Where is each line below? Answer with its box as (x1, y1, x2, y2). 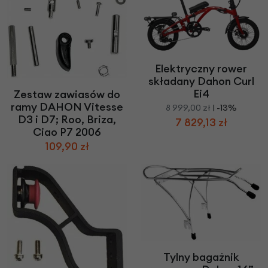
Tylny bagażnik (163, 250, 239, 264)
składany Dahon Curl (148, 74, 254, 88)
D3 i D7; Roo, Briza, (18, 112, 116, 127)
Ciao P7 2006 (33, 125, 101, 139)
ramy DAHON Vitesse (11, 100, 123, 114)
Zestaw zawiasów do (14, 87, 120, 102)
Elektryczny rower (155, 61, 247, 75)
